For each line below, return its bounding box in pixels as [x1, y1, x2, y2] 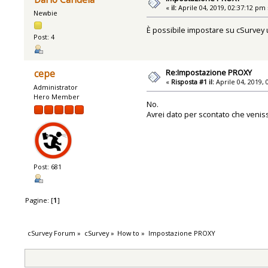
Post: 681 [33, 162, 62, 171]
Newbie [33, 8, 58, 18]
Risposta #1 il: [171, 77, 215, 86]
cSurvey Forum [28, 228, 76, 237]
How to [117, 228, 140, 237]
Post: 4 [33, 32, 55, 42]
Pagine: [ [25, 196, 54, 205]
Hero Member [33, 92, 80, 101]
